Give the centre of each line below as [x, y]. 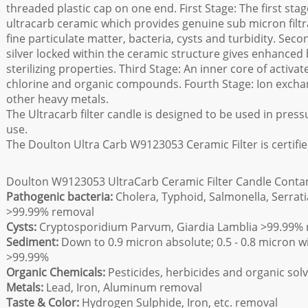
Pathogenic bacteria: [59, 197]
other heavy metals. [57, 99]
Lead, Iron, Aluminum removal [123, 287]
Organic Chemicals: [56, 272]
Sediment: [32, 242]
